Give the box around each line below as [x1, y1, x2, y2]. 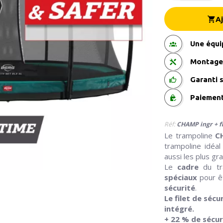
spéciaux [164, 172, 197, 183]
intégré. [164, 204, 194, 214]
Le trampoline [164, 130, 216, 141]
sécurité [164, 183, 195, 193]
